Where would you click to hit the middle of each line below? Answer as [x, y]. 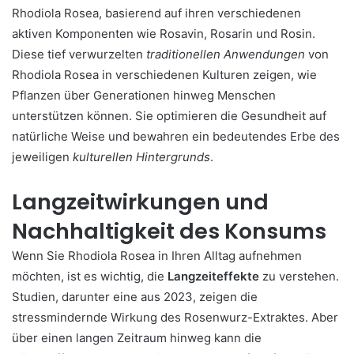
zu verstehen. [299, 276]
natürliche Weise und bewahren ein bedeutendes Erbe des [176, 136]
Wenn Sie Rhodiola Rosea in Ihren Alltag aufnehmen [157, 256]
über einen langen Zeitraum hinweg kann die [137, 338]
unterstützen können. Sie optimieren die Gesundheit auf [169, 116]
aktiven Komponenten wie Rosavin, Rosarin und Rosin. [164, 34]
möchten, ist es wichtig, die [90, 276]
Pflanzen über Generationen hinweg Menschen [144, 95]
